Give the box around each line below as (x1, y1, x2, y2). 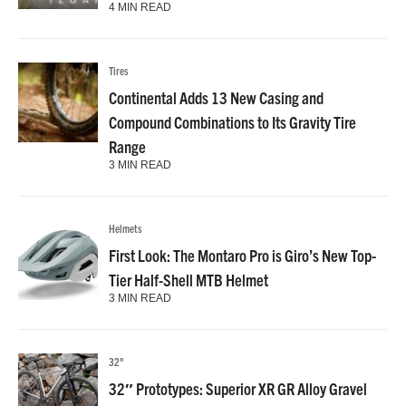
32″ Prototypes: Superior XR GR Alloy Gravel (109, 377, 367, 399)
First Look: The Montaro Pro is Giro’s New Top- (109, 244, 376, 266)
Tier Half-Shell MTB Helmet (109, 268, 268, 290)
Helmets (109, 220, 142, 235)
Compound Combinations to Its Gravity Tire (109, 111, 356, 132)
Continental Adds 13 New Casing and (109, 86, 324, 108)
